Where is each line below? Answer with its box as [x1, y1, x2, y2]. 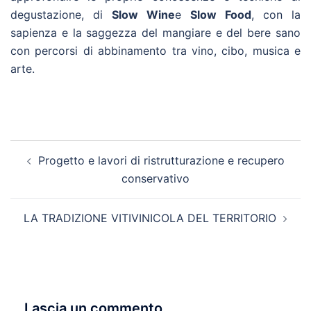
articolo [10, 158, 72, 178]
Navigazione [10, 138, 110, 159]
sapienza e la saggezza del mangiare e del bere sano [10, 25, 301, 40]
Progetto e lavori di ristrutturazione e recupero [37, 153, 285, 167]
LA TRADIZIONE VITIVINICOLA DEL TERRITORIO [24, 210, 276, 225]
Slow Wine [112, 7, 175, 22]
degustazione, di [10, 7, 112, 22]
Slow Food [190, 7, 251, 22]
